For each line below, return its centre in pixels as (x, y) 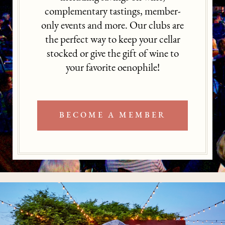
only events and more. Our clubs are (113, 26)
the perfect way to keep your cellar (113, 40)
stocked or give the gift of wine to (113, 54)
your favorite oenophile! (113, 68)
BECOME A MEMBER (113, 116)
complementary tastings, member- (113, 12)
